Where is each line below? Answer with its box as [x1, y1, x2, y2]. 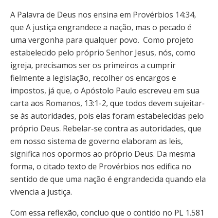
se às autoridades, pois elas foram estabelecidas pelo [10, 110, 204, 121]
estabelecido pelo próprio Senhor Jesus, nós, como [10, 47, 196, 58]
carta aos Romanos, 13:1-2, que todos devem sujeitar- [10, 97, 205, 109]
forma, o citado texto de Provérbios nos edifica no [10, 161, 191, 172]
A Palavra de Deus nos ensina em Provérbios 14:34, [10, 9, 196, 20]
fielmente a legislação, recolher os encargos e [10, 72, 176, 83]
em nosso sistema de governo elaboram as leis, [10, 135, 183, 146]
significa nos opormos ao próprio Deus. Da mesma [10, 148, 195, 159]
